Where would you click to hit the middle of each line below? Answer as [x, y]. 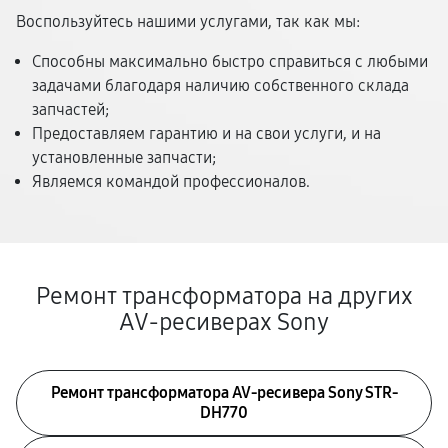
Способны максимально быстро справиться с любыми [230, 61]
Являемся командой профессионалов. [171, 181]
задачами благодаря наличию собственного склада [220, 85]
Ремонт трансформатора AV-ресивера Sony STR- [224, 392]
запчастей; [70, 109]
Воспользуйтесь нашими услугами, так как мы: [188, 21]
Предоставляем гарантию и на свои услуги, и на [206, 133]
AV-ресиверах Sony [224, 322]
